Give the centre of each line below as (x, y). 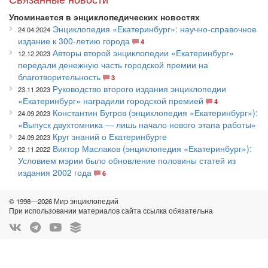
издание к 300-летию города (74, 41)
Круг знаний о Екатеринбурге (110, 136)
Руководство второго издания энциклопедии (139, 89)
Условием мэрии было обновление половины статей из (127, 160)
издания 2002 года (55, 172)
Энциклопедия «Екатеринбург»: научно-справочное (155, 29)
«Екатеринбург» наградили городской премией (111, 100)
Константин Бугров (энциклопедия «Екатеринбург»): (155, 112)
